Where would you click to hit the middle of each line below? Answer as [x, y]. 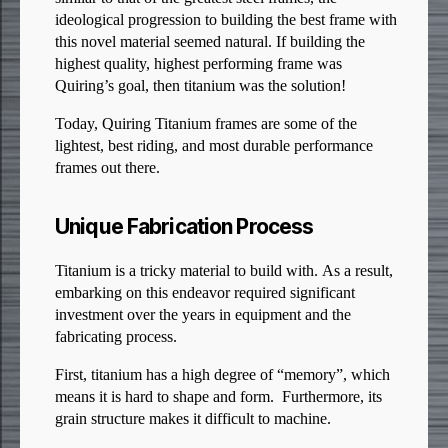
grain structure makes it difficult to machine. [193, 419]
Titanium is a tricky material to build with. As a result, [224, 271]
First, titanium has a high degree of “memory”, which [222, 375]
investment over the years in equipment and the [203, 315]
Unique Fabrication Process [184, 227]
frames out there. [107, 168]
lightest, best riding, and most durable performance [214, 146]
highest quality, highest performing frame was [198, 64]
